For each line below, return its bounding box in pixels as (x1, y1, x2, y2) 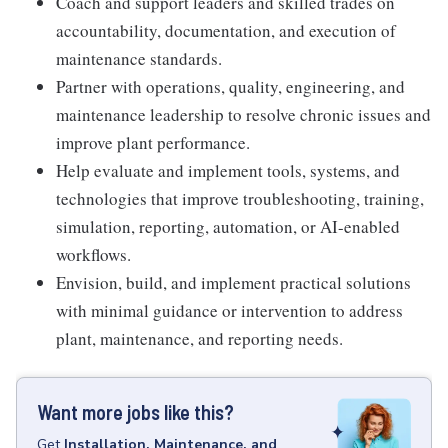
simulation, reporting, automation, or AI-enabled (56, 214, 400, 238)
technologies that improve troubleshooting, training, (56, 186, 424, 210)
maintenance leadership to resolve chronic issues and (56, 102, 431, 126)
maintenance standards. (56, 46, 222, 70)
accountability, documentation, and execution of (56, 18, 396, 42)
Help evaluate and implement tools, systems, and (56, 158, 400, 182)
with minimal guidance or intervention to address (56, 298, 403, 322)
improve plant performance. (56, 130, 250, 154)
